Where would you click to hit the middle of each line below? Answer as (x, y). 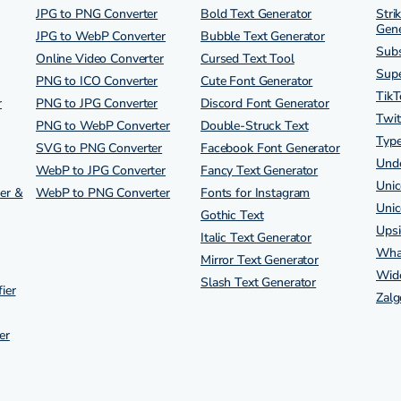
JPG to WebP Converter (101, 36)
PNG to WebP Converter (103, 126)
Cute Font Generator (257, 81)
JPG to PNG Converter (97, 14)
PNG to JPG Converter (97, 103)
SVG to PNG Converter (99, 148)
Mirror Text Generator (260, 260)
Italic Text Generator (256, 238)
